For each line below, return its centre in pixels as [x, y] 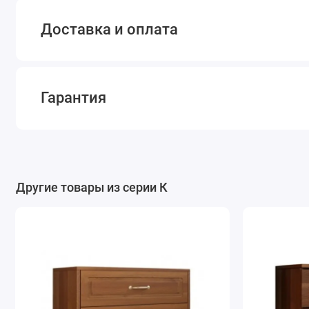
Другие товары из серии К [91, 187]
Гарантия [74, 98]
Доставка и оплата [110, 29]
